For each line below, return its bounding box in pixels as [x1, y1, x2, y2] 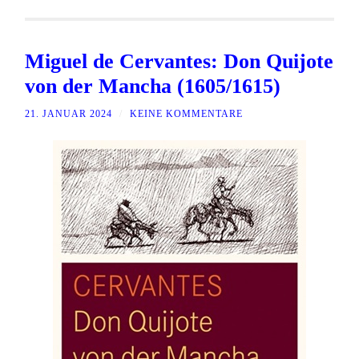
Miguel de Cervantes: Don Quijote [25, 50, 334, 74]
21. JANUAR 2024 [25, 108, 113, 120]
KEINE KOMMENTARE [130, 108, 244, 120]
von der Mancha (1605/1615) [25, 75, 281, 99]
